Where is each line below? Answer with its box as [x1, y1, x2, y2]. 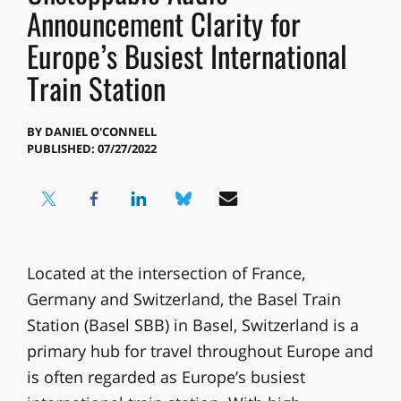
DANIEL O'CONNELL [44, 124, 157, 141]
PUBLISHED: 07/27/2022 [26, 141, 157, 158]
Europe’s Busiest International [26, 34, 347, 78]
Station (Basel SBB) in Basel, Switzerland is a [26, 314, 359, 337]
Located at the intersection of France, [26, 262, 305, 285]
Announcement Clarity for [26, 2, 301, 46]
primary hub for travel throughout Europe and [26, 340, 373, 363]
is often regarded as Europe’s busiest [26, 366, 305, 388]
